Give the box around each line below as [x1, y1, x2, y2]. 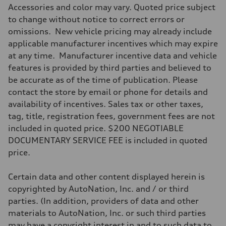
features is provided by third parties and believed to [8, 62, 211, 73]
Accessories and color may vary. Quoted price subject [8, 2, 215, 12]
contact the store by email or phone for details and [8, 86, 208, 97]
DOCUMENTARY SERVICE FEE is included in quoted [8, 135, 207, 145]
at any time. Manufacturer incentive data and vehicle [8, 50, 217, 61]
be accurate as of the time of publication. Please [8, 74, 198, 85]
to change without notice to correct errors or [8, 14, 185, 24]
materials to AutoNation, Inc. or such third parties [8, 207, 206, 218]
